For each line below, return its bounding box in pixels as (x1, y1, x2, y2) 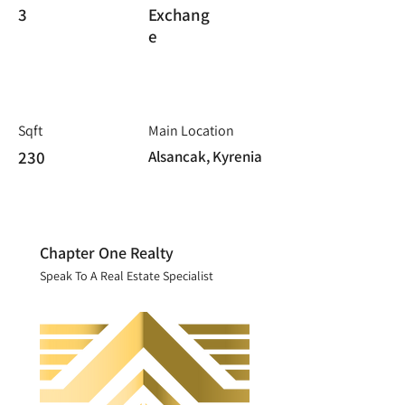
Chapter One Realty (40, 242, 174, 263)
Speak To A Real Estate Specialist (40, 268, 213, 284)
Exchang (148, 4, 210, 25)
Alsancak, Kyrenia (148, 146, 262, 166)
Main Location (148, 121, 234, 140)
